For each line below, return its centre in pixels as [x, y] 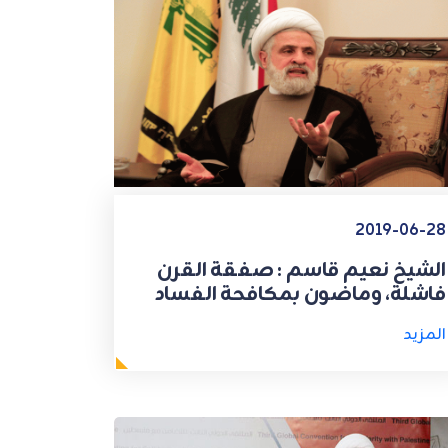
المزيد [424, 334]
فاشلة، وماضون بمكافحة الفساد [300, 294]
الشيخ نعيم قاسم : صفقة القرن [301, 270]
